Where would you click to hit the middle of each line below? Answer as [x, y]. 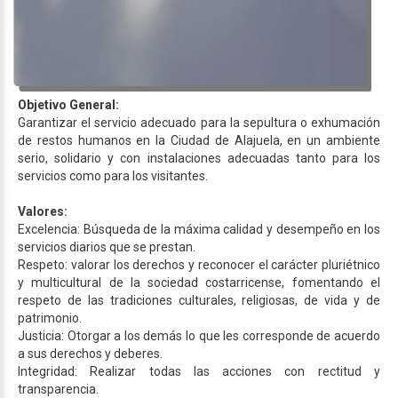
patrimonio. [50, 318]
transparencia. [58, 389]
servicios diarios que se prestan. [107, 247]
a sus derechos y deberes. [90, 353]
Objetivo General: [70, 104]
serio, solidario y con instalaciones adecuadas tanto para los [199, 158]
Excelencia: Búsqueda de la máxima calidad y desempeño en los [199, 229]
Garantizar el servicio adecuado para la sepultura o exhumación [199, 122]
